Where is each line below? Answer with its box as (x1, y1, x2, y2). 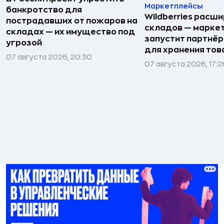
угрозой (6, 38, 42, 47)
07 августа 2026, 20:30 (6, 53, 92, 60)
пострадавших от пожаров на (6, 16, 137, 25)
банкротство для (6, 5, 82, 14)
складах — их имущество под (6, 27, 135, 36)
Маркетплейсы (144, 2, 203, 9)
